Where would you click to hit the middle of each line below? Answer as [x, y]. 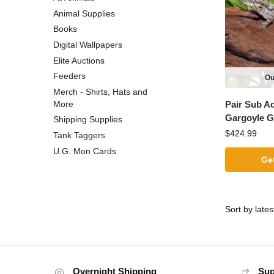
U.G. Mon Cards [85, 151]
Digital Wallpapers [88, 45]
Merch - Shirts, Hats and [100, 91]
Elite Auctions [79, 60]
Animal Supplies [84, 13]
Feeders [69, 76]
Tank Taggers [79, 135]
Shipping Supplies [88, 120]
